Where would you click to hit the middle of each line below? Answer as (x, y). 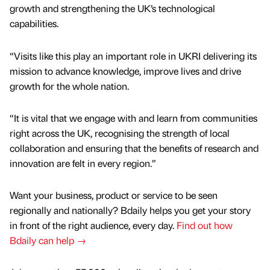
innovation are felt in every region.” (83, 163)
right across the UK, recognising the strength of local (120, 133)
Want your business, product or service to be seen (114, 195)
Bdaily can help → (48, 240)
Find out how (205, 225)
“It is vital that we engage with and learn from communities (133, 118)
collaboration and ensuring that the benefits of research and (134, 148)
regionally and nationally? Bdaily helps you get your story (130, 210)
